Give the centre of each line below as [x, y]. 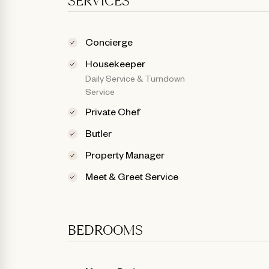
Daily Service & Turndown [135, 78]
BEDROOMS [105, 231]
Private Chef [113, 111]
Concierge [109, 41]
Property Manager [125, 154]
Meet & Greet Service [132, 176]
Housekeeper [116, 63]
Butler [99, 132]
